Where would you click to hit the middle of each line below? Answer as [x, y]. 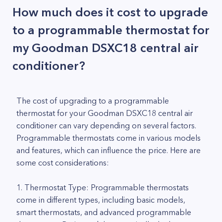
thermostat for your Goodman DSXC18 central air [105, 113]
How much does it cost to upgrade [110, 12]
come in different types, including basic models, [101, 200]
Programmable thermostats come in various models [109, 138]
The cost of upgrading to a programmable [93, 101]
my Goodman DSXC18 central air [106, 48]
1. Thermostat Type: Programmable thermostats [103, 187]
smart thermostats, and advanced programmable [104, 212]
